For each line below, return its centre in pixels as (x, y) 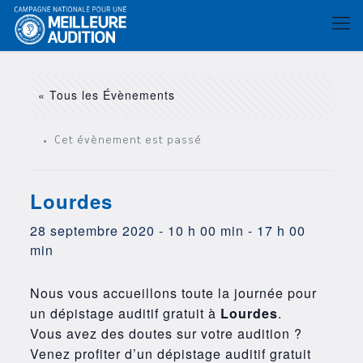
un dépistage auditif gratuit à (125, 313)
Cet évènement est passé (128, 141)
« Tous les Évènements (106, 95)
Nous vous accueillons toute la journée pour (173, 293)
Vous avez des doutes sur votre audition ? (166, 333)
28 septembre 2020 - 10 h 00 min (137, 231)
